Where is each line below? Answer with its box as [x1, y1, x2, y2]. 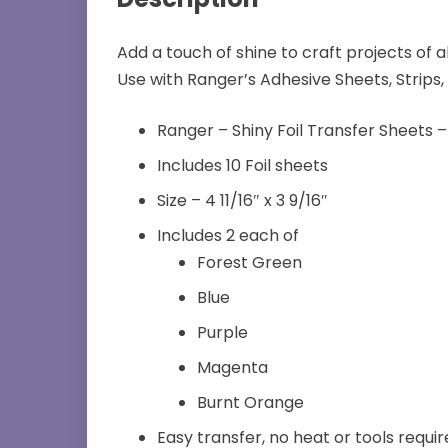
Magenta [197, 356, 268, 379]
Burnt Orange [197, 391, 304, 414]
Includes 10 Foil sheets [157, 154, 328, 177]
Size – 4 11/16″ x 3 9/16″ [157, 189, 328, 212]
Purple [197, 321, 248, 344]
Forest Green [197, 251, 302, 274]
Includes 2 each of [157, 224, 299, 247]
